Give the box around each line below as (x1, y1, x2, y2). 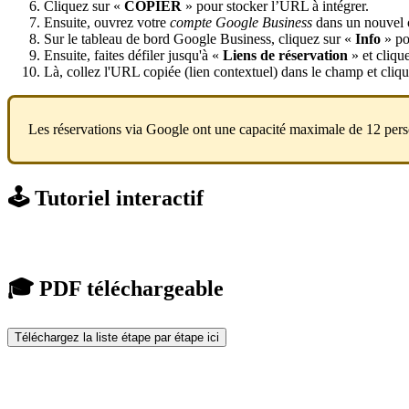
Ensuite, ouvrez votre (44, 14, 170, 30)
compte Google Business (170, 14, 312, 30)
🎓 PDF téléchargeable (7, 277, 224, 301)
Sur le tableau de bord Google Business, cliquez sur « (44, 30, 351, 47)
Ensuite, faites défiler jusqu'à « (44, 47, 223, 63)
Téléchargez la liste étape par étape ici (15, 330, 219, 345)
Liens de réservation (223, 47, 348, 63)
